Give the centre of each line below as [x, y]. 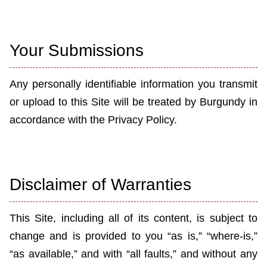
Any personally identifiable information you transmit [133, 84]
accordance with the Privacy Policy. [93, 120]
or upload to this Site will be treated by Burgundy [128, 102]
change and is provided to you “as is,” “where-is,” [133, 236]
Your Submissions [77, 51]
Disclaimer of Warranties [100, 185]
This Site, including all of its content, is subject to [133, 218]
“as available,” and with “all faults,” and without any [133, 254]
